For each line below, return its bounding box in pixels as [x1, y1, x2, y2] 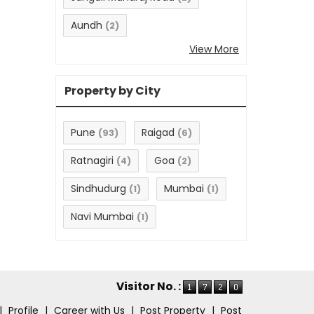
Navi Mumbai [71, 210, 134, 224]
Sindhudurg [71, 182, 126, 196]
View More [189, 42, 239, 57]
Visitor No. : [116, 279, 183, 294]
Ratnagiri [71, 153, 114, 168]
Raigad [142, 125, 175, 140]
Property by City [64, 83, 161, 100]
